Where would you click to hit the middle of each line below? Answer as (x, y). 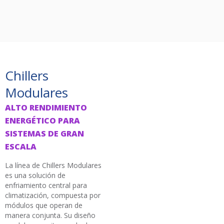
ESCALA (21, 147)
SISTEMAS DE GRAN (44, 134)
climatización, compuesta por (53, 195)
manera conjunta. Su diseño (50, 215)
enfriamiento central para (46, 185)
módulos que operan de (44, 205)
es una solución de (35, 175)
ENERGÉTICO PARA (42, 121)
